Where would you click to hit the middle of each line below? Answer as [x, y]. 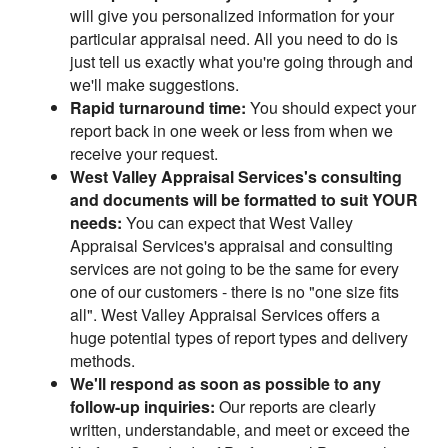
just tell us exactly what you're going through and [241, 61]
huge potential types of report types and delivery [239, 337]
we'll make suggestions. [154, 84]
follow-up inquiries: [142, 406]
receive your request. [144, 153]
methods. [102, 360]
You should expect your [331, 107]
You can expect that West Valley [237, 222]
